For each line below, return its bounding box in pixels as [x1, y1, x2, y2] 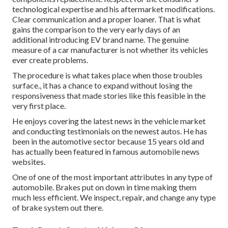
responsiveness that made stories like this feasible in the [12, 90, 206, 100]
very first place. [12, 100, 66, 110]
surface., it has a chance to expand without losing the [12, 80, 192, 90]
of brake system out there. [12, 202, 103, 212]
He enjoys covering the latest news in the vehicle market [12, 116, 206, 126]
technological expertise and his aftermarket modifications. [12, 4, 215, 14]
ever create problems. [12, 54, 88, 65]
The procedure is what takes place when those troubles [12, 70, 203, 80]
